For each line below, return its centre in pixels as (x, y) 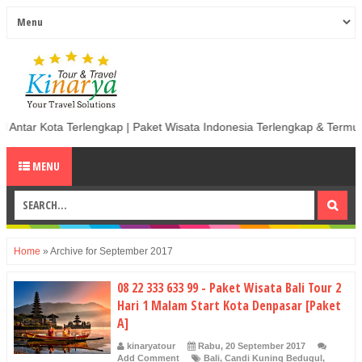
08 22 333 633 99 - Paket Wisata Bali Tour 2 (229, 288)
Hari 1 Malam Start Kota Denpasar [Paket (229, 305)
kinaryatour (151, 346)
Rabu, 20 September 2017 (252, 346)
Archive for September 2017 (112, 251)
